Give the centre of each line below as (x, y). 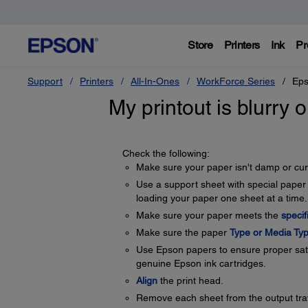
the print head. (190, 280)
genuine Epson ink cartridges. (201, 263)
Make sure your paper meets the (208, 215)
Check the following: (166, 153)
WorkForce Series (236, 81)
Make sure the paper (183, 232)
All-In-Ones (155, 81)
